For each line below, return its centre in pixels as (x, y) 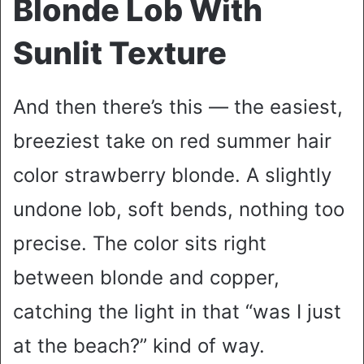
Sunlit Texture (120, 53)
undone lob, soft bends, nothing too (179, 210)
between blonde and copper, (146, 278)
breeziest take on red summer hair (172, 141)
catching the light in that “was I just (177, 312)
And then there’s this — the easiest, (178, 107)
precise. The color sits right (140, 244)
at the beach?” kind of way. (139, 346)
